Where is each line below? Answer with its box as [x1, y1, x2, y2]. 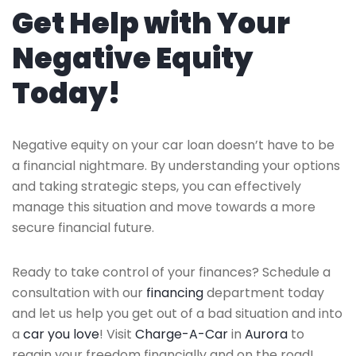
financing [146, 283, 203, 302]
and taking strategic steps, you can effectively [12, 176, 301, 195]
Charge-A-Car [135, 324, 228, 343]
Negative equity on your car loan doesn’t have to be [12, 135, 335, 154]
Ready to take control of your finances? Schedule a [12, 262, 331, 281]
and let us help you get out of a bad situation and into [12, 304, 342, 323]
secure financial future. [12, 218, 154, 237]
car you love [23, 324, 99, 343]
